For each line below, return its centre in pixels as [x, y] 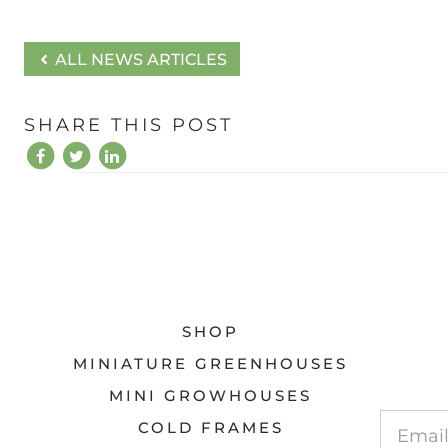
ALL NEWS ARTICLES [139, 60]
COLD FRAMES [210, 428]
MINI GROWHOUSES [211, 396]
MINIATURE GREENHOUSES [211, 364]
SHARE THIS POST [128, 125]
